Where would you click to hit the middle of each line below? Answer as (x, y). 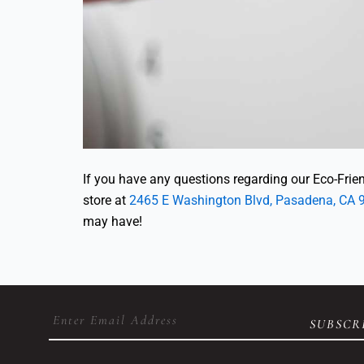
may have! (113, 222)
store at (106, 201)
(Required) (74, 333)
